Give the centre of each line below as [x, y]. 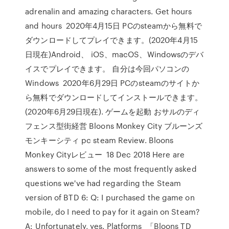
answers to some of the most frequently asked [111, 169]
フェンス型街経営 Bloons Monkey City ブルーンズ [114, 126]
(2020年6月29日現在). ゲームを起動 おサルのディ [113, 111]
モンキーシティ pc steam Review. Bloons [99, 140]
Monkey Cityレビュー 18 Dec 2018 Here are [105, 154]
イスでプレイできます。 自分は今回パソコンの [107, 68]
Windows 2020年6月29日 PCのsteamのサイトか [112, 83]
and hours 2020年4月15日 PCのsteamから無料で [113, 26]
